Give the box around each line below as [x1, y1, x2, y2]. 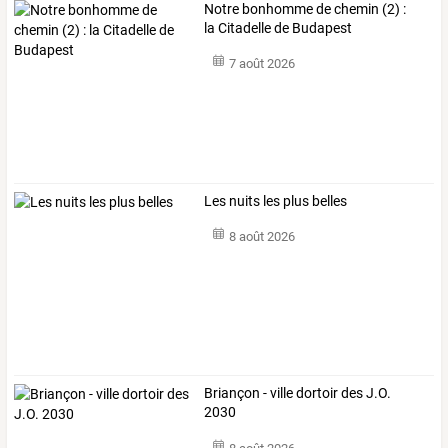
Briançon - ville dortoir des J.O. [204, 385, 392, 402]
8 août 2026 [228, 229, 295, 245]
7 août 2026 [228, 56, 295, 72]
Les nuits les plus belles [204, 192, 348, 209]
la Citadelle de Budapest [204, 19, 353, 36]
